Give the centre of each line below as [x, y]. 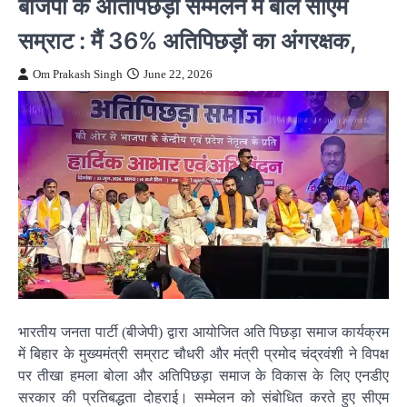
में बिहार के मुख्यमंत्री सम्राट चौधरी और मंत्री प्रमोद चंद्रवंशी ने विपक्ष [203, 353]
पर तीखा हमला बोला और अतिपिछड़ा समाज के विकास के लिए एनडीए [203, 375]
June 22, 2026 [178, 74]
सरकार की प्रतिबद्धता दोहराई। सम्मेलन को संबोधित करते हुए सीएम [203, 397]
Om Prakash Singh [78, 74]
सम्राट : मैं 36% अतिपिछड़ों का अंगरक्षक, [188, 40]
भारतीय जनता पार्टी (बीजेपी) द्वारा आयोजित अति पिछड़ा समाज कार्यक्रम [203, 332]
